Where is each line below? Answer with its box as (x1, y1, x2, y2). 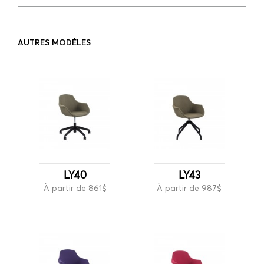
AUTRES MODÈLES (18, 37, 91, 48)
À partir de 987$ (157, 182, 222, 193)
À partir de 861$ (43, 182, 107, 193)
